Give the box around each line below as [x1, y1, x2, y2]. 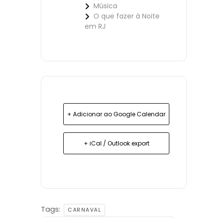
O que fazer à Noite [93, 11, 160, 21]
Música [93, 1, 117, 11]
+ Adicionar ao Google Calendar [67, 110, 165, 119]
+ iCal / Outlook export [83, 139, 149, 148]
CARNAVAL [68, 206, 101, 214]
